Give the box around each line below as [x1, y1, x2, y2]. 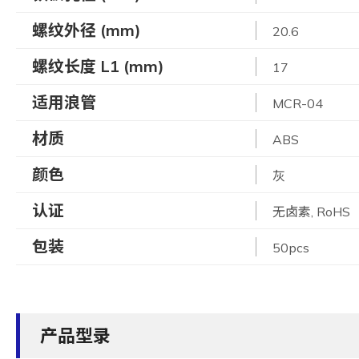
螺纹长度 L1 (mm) [32, 55, 164, 76]
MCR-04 [272, 95, 323, 111]
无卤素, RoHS [272, 203, 350, 220]
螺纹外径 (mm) [32, 19, 141, 40]
